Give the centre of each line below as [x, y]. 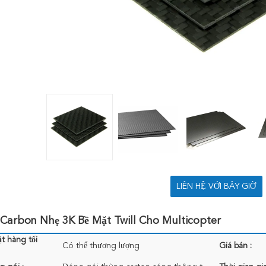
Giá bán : [235, 246]
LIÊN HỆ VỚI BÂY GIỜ [216, 186]
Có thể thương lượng [101, 246]
